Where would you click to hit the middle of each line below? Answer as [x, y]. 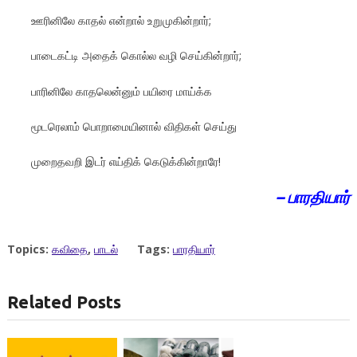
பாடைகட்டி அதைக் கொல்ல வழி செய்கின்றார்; [136, 56]
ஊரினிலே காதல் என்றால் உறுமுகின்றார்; [121, 20]
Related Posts [64, 301]
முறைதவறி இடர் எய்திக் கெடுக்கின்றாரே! [126, 162]
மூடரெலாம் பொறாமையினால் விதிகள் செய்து [133, 126]
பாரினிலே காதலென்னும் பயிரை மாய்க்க [121, 91]
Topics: [29, 249]
